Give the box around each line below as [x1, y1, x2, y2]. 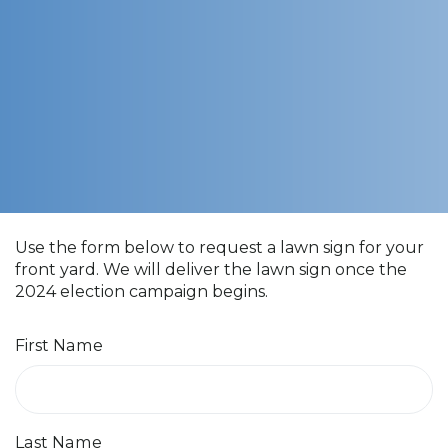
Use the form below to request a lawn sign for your [15, 238, 424, 258]
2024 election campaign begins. [15, 282, 268, 302]
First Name [15, 335, 103, 356]
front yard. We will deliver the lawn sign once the [15, 260, 407, 280]
